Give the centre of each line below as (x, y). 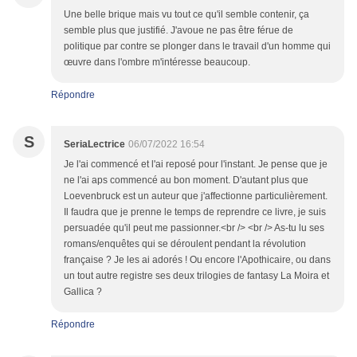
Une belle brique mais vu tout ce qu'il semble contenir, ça (186, 15)
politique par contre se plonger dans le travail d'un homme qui (197, 47)
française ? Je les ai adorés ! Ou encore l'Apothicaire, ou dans (197, 260)
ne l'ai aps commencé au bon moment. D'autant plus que (186, 180)
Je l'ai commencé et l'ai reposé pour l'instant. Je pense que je (196, 165)
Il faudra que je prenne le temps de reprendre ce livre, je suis (195, 212)
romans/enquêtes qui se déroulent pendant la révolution (185, 244)
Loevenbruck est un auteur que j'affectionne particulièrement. (196, 196)
